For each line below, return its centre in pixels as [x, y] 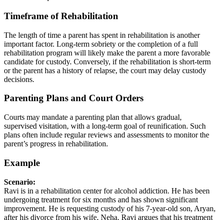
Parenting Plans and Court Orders [74, 98]
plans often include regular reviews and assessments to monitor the [107, 135]
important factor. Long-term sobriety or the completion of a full [101, 44]
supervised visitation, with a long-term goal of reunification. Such [105, 126]
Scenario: [20, 182]
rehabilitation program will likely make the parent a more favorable [107, 53]
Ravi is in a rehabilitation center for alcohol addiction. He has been [107, 191]
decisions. [19, 79]
